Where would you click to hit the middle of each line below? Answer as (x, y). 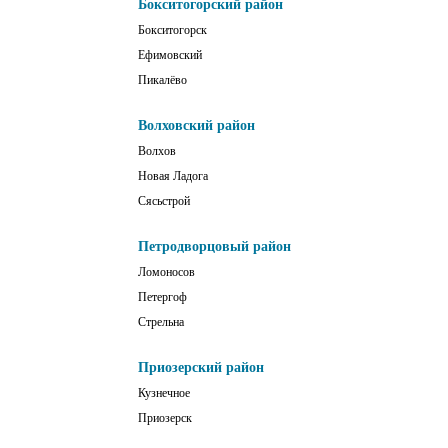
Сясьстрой (164, 201)
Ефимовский (170, 55)
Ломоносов (166, 272)
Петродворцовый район (214, 247)
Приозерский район (201, 368)
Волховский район (196, 126)
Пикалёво (162, 80)
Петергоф (162, 297)
